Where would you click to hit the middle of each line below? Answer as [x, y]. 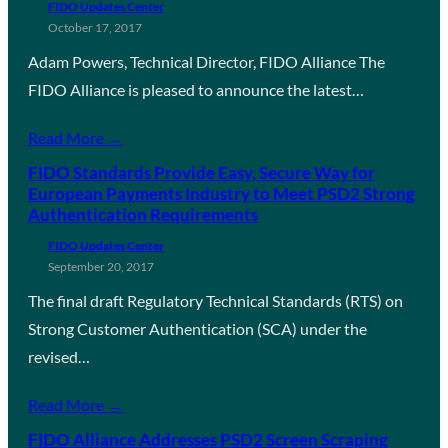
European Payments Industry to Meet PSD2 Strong [221, 193]
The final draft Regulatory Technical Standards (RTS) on [215, 300]
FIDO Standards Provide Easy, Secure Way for [201, 172]
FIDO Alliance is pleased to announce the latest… [196, 89]
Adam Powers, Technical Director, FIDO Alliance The [206, 61]
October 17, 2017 [95, 27]
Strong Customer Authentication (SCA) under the [197, 328]
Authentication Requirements [143, 214]
